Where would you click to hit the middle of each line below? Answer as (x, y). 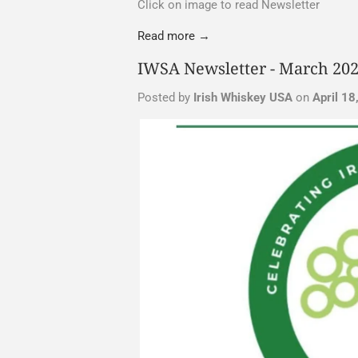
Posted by (165, 97)
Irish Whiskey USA (243, 97)
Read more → (174, 36)
